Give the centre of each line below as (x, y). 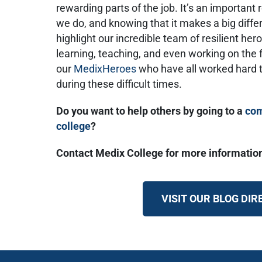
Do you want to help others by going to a (151, 111)
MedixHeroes (105, 69)
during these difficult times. (122, 85)
